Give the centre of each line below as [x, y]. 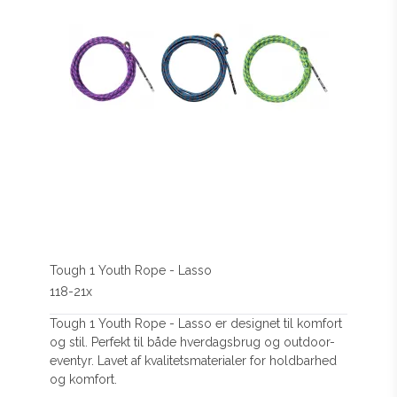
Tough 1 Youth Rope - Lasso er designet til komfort [196, 323]
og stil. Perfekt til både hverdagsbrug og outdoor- [193, 342]
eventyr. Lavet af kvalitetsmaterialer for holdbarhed [194, 361]
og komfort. [84, 379]
